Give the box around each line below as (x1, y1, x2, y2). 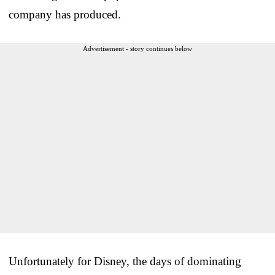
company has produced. (9, 7, 121, 21)
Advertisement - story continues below (83, 44, 192, 52)
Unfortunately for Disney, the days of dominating (9, 254, 241, 268)
